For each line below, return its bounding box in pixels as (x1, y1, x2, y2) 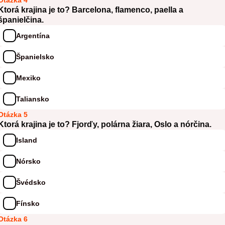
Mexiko (16, 73, 41, 82)
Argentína (16, 31, 50, 40)
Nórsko (16, 157, 41, 165)
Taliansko (16, 94, 49, 103)
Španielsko (16, 52, 54, 61)
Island (16, 136, 37, 144)
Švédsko (16, 178, 46, 186)
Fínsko (16, 199, 40, 207)
